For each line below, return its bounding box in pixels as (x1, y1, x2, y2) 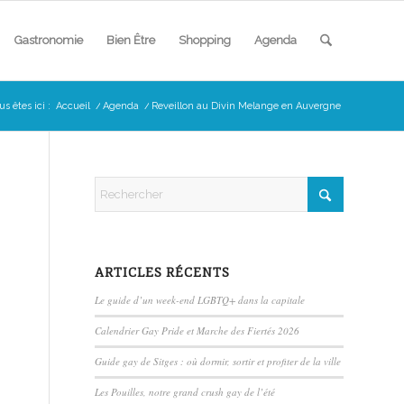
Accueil (56, 100, 90, 112)
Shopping (178, 33, 231, 47)
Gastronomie (14, 33, 83, 47)
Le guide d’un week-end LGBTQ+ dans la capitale (95, 293, 306, 307)
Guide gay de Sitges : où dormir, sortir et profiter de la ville (95, 354, 342, 368)
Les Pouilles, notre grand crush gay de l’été (95, 385, 276, 399)
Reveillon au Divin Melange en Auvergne (151, 100, 341, 112)
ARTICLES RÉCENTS (95, 264, 231, 280)
